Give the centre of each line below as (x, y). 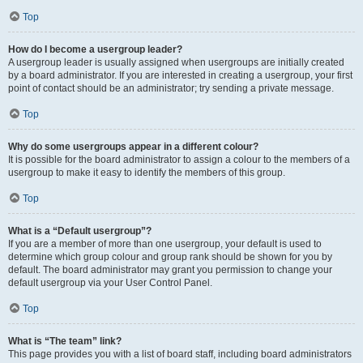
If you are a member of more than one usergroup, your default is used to (165, 244)
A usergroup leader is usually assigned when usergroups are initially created (176, 62)
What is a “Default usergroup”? (80, 231)
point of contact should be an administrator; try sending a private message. (171, 88)
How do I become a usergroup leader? (95, 49)
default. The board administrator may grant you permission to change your (170, 270)
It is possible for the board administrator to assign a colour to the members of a (179, 160)
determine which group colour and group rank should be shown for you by (170, 257)
